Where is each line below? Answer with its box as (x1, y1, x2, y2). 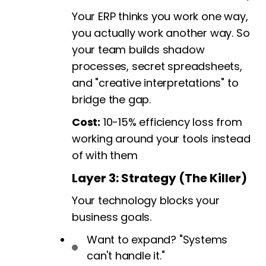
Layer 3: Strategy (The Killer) (72, 170, 247, 187)
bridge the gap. (72, 92, 151, 107)
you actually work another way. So (72, 26, 250, 41)
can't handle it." (87, 248, 165, 264)
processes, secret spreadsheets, (72, 59, 242, 74)
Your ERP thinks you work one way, (72, 9, 248, 24)
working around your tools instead (72, 131, 251, 147)
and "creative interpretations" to (72, 75, 239, 91)
